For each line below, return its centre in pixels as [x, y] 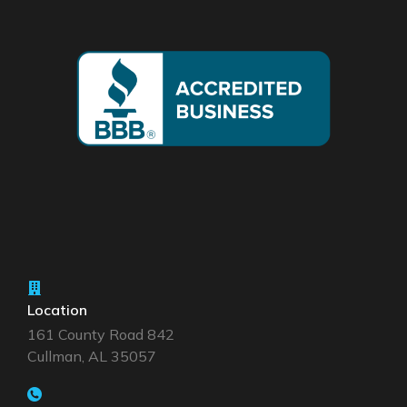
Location [57, 309]
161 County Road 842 [101, 334]
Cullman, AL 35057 [92, 356]
